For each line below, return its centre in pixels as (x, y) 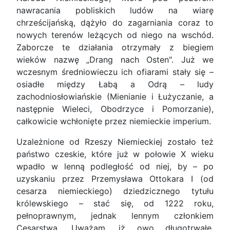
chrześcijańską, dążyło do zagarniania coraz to (115, 23)
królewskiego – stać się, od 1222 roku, (115, 204)
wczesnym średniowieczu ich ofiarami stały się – (115, 72)
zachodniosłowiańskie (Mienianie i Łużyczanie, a (115, 97)
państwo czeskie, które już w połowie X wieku (115, 154)
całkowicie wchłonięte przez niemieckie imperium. (114, 121)
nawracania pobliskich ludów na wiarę (115, 11)
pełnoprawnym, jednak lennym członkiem (115, 216)
